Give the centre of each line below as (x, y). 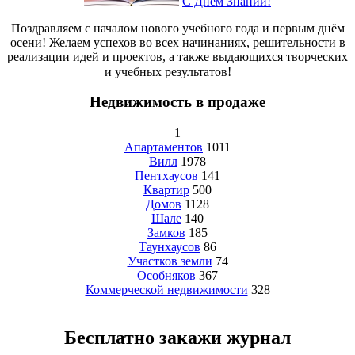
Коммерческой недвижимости (166, 290)
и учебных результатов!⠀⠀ (177, 71)
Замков (166, 233)
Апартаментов (164, 147)
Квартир (166, 190)
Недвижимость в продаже (177, 102)
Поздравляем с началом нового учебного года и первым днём (177, 28)
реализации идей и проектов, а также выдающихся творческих (177, 56)
